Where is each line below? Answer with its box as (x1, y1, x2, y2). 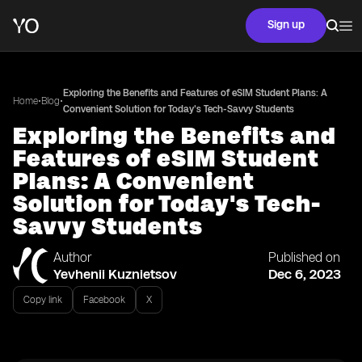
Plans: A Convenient (13, 167, 255, 195)
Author (53, 250, 92, 265)
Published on (268, 250, 340, 265)
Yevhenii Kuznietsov (53, 266, 177, 282)
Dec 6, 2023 (268, 266, 341, 282)
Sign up (267, 18, 305, 32)
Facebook (83, 294, 125, 305)
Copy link (23, 294, 62, 305)
